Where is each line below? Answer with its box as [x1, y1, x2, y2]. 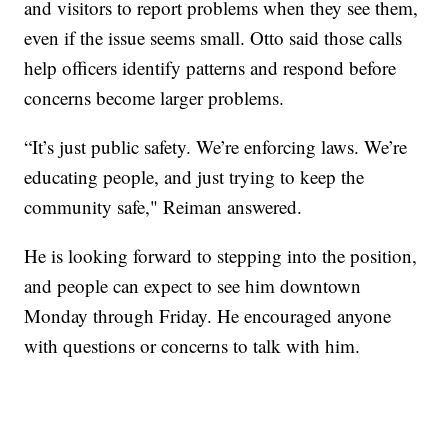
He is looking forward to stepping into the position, [24, 243, 418, 269]
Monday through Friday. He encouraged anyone [24, 303, 392, 329]
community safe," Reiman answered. [24, 194, 303, 220]
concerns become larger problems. [24, 85, 285, 111]
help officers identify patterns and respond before [24, 55, 397, 81]
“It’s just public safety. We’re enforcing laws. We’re [24, 134, 408, 160]
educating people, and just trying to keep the [24, 164, 365, 190]
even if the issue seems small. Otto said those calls [24, 25, 403, 51]
